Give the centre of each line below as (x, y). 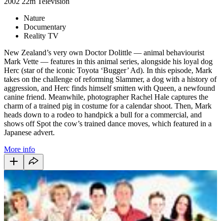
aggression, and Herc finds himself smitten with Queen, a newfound (110, 88)
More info (19, 149)
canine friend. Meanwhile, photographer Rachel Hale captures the (106, 97)
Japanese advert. (29, 132)
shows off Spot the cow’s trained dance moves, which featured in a (108, 123)
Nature (34, 18)
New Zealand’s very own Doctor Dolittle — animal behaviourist (104, 52)
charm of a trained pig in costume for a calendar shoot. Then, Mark (108, 106)
